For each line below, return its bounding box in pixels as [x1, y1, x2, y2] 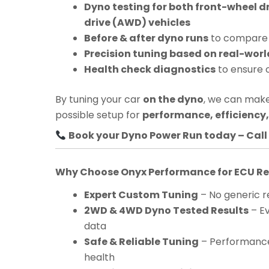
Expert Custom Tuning [84, 187, 198, 202]
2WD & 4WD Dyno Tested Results [84, 203, 249, 217]
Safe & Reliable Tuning [84, 234, 199, 249]
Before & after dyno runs [84, 31, 208, 46]
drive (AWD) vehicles [84, 16, 190, 30]
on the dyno [143, 92, 204, 107]
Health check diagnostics [84, 62, 216, 77]
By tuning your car [55, 92, 143, 107]
